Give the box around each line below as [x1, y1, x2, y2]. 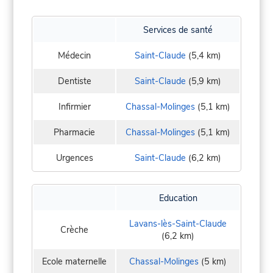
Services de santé [143, 24, 213, 37]
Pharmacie [54, 126, 95, 139]
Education [158, 192, 197, 205]
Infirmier [58, 101, 91, 113]
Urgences [55, 152, 93, 165]
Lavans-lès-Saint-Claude [129, 218, 227, 230]
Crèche [60, 224, 88, 236]
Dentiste [57, 75, 91, 88]
